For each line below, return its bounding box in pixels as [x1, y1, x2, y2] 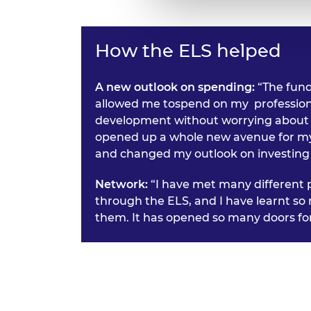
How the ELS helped [95, 40, 281, 62]
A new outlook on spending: [95, 81, 258, 94]
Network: [95, 178, 148, 192]
